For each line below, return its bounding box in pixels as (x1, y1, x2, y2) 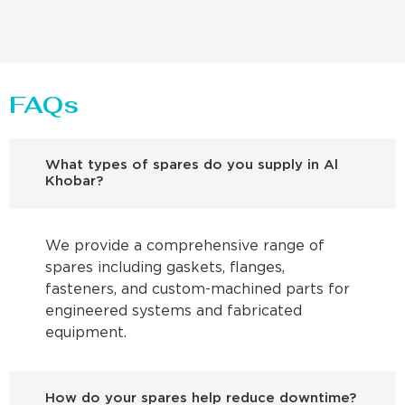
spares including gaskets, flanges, (45, 260, 285, 275)
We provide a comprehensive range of (45, 239, 325, 253)
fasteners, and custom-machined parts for (45, 282, 350, 297)
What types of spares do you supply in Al (45, 158, 338, 171)
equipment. (45, 325, 127, 340)
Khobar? (45, 174, 103, 187)
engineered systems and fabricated (45, 304, 302, 318)
